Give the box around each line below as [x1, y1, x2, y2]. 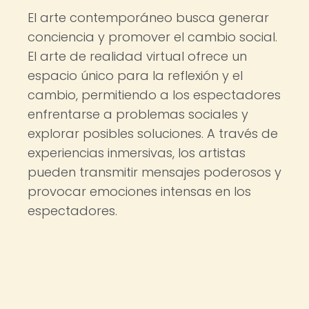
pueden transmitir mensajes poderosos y [28, 163, 281, 181]
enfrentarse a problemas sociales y [28, 106, 248, 123]
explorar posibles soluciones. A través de [28, 125, 278, 142]
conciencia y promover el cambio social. [28, 28, 277, 46]
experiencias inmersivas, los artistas [28, 144, 246, 161]
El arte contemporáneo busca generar [28, 9, 269, 26]
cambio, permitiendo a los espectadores [28, 86, 281, 103]
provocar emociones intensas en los [28, 183, 251, 200]
